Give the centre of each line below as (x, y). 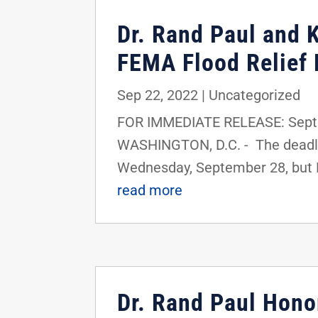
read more (150, 191)
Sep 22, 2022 (158, 95)
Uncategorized (255, 95)
